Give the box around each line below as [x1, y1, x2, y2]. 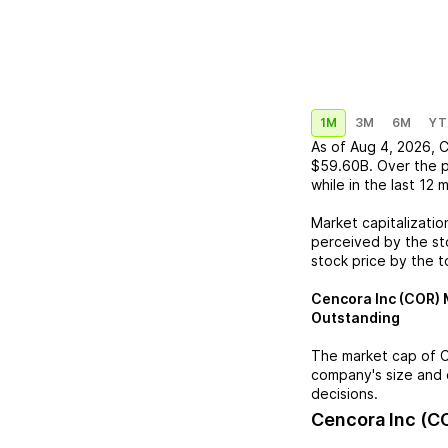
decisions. [311, 385, 378, 402]
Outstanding [311, 309, 400, 326]
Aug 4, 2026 [350, 138, 431, 155]
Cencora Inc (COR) [311, 290, 440, 307]
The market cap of [311, 347, 440, 364]
